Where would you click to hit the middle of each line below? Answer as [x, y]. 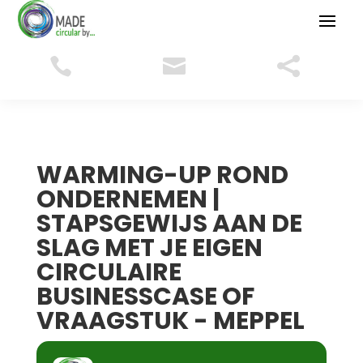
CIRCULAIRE [109, 272]
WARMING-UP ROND [162, 175]
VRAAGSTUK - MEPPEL [170, 320]
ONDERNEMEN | [128, 199]
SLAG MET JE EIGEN [149, 248]
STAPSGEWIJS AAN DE [169, 223]
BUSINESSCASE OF [145, 296]
